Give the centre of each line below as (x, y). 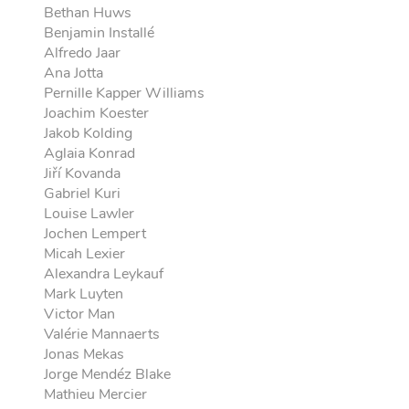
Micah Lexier (85, 254)
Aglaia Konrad (90, 153)
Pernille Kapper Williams (125, 93)
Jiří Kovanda (83, 173)
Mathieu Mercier (96, 394)
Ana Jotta (74, 73)
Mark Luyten (84, 294)
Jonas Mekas (84, 354)
